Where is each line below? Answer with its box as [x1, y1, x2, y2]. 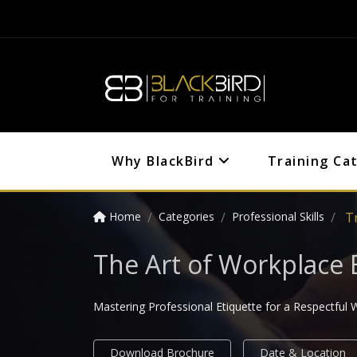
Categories [159, 209, 214, 224]
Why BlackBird [112, 152, 218, 170]
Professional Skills [232, 209, 324, 224]
